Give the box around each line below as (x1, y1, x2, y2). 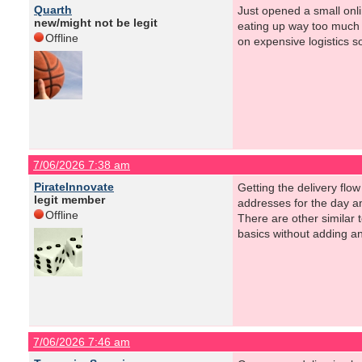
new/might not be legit (34, 16, 158, 29)
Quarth (34, 3, 72, 16)
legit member (34, 193, 105, 206)
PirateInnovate (34, 180, 114, 193)
